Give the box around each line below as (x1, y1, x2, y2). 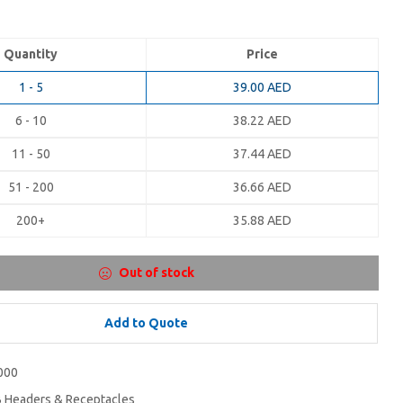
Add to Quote (104, 316, 188, 331)
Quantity (4, 47, 58, 62)
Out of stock (118, 265, 194, 281)
